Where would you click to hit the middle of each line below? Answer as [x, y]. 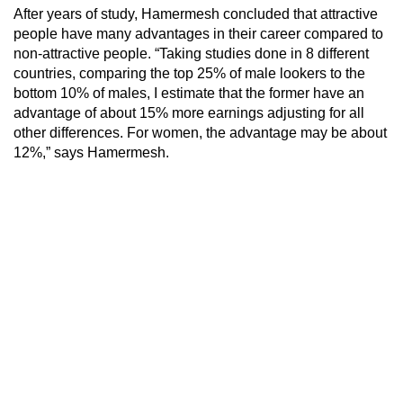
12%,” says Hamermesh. [91, 152]
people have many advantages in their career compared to [198, 33]
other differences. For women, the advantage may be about [200, 132]
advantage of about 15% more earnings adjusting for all [189, 112]
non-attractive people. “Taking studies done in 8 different [191, 53]
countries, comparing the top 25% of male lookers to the [189, 73]
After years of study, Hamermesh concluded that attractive [196, 13]
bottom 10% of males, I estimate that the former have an [189, 93]
